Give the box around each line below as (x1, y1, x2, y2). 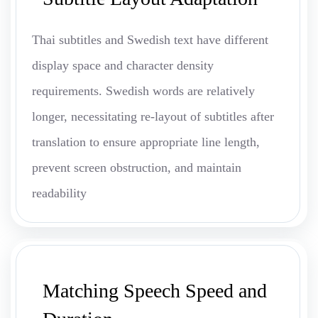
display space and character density (32, 58, 214, 73)
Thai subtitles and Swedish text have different (32, 33, 268, 48)
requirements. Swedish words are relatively (32, 84, 255, 99)
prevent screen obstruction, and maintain (32, 160, 241, 175)
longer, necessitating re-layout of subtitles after (32, 109, 274, 124)
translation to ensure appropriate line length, (32, 135, 260, 150)
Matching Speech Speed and (43, 280, 267, 302)
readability (32, 186, 87, 201)
